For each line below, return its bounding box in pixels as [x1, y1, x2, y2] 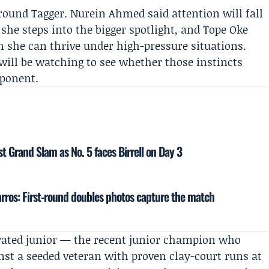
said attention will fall [145, 5, 264, 21]
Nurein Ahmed [70, 5, 145, 21]
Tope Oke [203, 22, 249, 37]
